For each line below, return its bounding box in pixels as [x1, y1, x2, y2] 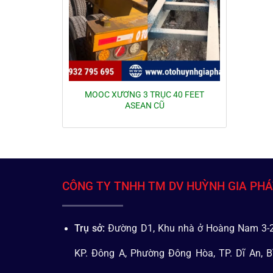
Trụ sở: [74, 222, 105, 234]
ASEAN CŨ [124, 100, 165, 110]
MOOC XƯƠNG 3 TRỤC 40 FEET [85, 89, 204, 99]
